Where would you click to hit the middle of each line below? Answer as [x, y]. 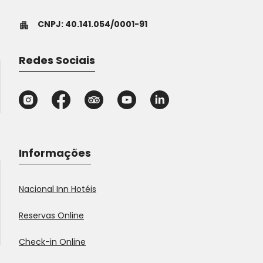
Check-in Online [52, 242]
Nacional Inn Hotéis [58, 189]
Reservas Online [51, 216]
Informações [55, 153]
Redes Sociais [57, 60]
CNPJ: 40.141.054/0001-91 [92, 24]
